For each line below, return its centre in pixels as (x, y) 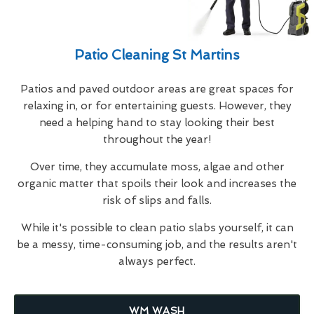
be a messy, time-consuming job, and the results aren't (157, 244)
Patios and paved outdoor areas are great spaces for (157, 89)
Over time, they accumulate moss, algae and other (157, 166)
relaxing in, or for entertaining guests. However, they (157, 105)
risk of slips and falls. (157, 200)
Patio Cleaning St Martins (157, 55)
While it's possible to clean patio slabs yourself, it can (157, 227)
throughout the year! (157, 139)
